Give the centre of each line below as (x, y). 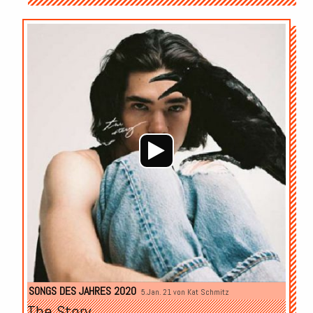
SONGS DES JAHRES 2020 (82, 291)
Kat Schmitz (208, 292)
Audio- (298, 30)
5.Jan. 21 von (164, 292)
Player (298, 45)
